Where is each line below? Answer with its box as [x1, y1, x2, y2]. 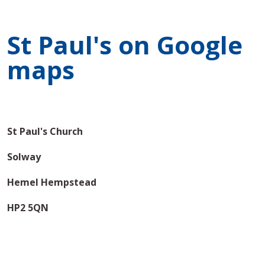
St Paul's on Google [7, 28, 243, 62]
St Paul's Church [7, 125, 83, 138]
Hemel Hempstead [7, 176, 96, 189]
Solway [7, 150, 41, 164]
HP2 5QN [7, 201, 49, 215]
